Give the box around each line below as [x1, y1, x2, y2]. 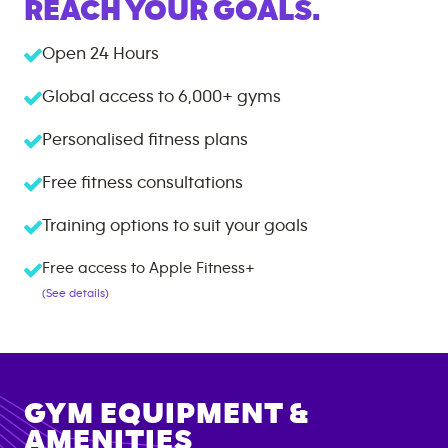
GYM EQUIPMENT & [24, 399, 308, 429]
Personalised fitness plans [42, 131, 248, 149]
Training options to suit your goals [42, 217, 308, 235]
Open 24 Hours [42, 45, 159, 63]
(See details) [42, 287, 109, 299]
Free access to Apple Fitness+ [42, 260, 255, 276]
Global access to [42, 88, 174, 106]
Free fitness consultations [42, 174, 243, 192]
